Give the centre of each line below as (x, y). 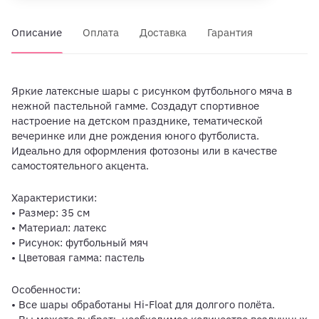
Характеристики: (54, 198)
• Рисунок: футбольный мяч (80, 243)
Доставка (163, 33)
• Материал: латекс (59, 228)
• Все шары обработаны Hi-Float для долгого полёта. (143, 305)
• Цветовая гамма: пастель (78, 258)
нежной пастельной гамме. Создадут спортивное (135, 106)
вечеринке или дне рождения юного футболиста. (135, 136)
